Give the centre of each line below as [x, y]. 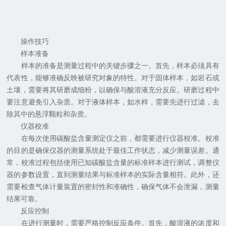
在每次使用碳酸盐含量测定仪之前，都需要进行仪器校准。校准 [113, 138]
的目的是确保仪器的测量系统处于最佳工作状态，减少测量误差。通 [113, 151]
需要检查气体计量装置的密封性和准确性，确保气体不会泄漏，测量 [113, 187]
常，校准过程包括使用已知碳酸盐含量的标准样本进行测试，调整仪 [113, 163]
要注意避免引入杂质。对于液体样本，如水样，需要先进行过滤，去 [113, 102]
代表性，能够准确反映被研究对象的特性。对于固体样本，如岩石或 [113, 78]
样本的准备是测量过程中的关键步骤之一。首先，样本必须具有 [113, 66]
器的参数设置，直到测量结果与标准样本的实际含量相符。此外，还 [113, 175]
